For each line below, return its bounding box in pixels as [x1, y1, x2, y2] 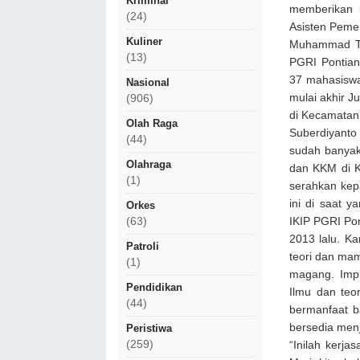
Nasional [126, 76, 170, 88]
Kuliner [126, 35, 162, 47]
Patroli [126, 240, 159, 252]
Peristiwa [126, 322, 172, 334]
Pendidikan [126, 281, 182, 293]
